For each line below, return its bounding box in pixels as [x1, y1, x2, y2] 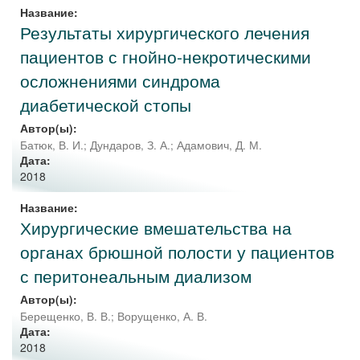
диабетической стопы [20, 92, 191, 117]
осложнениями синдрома [20, 68, 220, 92]
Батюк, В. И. [20, 137, 84, 153]
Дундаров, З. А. [90, 137, 170, 153]
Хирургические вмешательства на [20, 215, 292, 239]
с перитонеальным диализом [20, 264, 252, 288]
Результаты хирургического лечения [20, 20, 309, 44]
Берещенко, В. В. [20, 309, 111, 324]
